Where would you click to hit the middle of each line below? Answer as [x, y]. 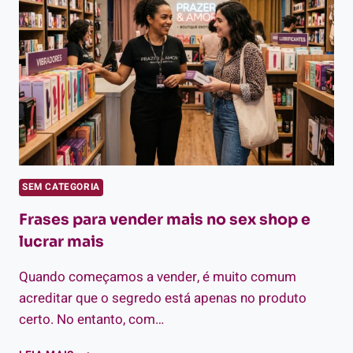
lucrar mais [61, 242]
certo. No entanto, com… [91, 319]
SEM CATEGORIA [61, 187]
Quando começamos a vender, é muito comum [158, 277]
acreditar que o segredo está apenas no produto [163, 298]
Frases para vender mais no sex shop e [165, 219]
